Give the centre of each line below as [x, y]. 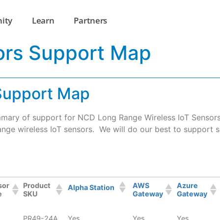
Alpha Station [91, 187]
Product [37, 186]
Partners [91, 21]
